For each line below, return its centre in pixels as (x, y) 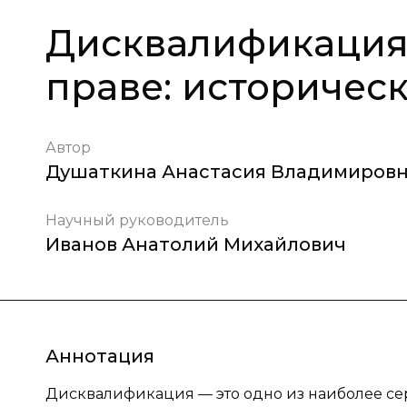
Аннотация (100, 356)
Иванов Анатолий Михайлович (196, 244)
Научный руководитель (137, 220)
